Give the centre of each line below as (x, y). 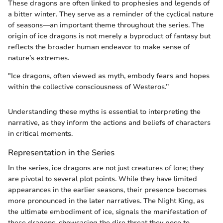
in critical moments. (40, 133)
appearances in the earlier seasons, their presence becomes (107, 190)
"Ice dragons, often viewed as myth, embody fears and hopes (109, 76)
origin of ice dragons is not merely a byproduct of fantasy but (109, 36)
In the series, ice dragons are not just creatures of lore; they (106, 168)
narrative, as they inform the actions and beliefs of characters (109, 122)
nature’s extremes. (39, 58)
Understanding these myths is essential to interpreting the (104, 111)
